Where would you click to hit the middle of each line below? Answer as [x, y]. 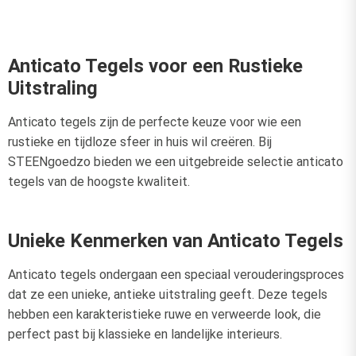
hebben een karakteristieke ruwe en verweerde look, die [164, 314]
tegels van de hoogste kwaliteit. [99, 181]
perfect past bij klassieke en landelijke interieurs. [145, 334]
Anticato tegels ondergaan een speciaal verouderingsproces [176, 274]
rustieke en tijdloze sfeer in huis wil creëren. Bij [140, 141]
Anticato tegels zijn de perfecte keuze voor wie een [155, 122]
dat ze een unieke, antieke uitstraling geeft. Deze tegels [168, 294]
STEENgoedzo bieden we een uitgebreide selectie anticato [176, 161]
